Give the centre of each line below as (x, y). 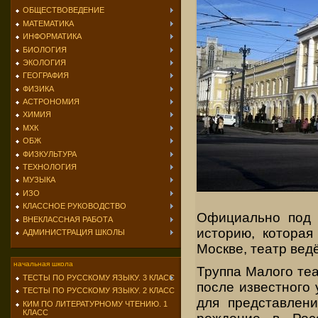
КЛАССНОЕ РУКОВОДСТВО (75, 206)
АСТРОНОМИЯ (51, 102)
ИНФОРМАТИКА (52, 37)
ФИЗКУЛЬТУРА (50, 154)
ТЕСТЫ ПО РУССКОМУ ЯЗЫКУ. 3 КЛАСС (99, 278)
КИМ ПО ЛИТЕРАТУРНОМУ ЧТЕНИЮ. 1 (95, 303)
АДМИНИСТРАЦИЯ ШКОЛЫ (74, 232)
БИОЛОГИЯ (45, 49)
